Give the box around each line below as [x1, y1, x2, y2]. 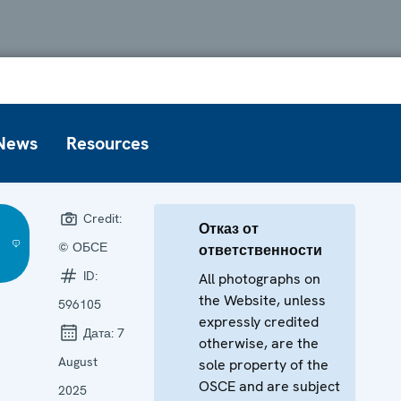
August [58, 353, 98, 370]
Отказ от [199, 218, 260, 238]
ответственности [199, 240, 323, 260]
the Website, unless [199, 290, 327, 310]
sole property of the [199, 354, 329, 374]
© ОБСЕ [58, 238, 108, 255]
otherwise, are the [199, 333, 320, 353]
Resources [66, 131, 149, 155]
